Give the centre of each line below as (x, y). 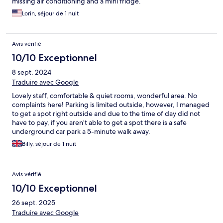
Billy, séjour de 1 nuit (49, 144)
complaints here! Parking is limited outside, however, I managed (111, 105)
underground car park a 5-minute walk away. (81, 132)
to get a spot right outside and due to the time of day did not (106, 114)
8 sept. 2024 (32, 72)
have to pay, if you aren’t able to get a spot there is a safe (99, 123)
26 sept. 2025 (34, 203)
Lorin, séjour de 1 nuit (50, 14)
